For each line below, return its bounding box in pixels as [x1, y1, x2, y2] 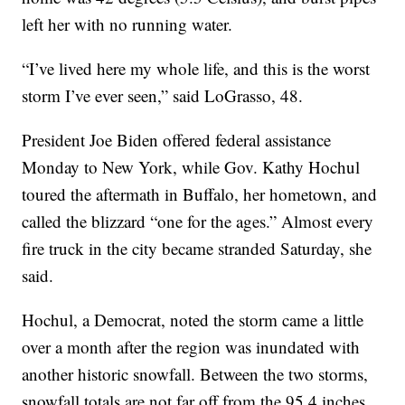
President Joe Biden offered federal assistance [22, 127, 332, 151]
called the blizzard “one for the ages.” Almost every [22, 209, 374, 232]
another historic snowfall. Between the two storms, [22, 362, 369, 385]
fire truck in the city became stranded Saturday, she [22, 236, 372, 259]
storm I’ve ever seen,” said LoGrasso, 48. [22, 83, 304, 107]
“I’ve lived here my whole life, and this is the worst [22, 56, 371, 80]
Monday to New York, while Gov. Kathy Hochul [22, 155, 361, 178]
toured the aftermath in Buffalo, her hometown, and [22, 182, 378, 205]
